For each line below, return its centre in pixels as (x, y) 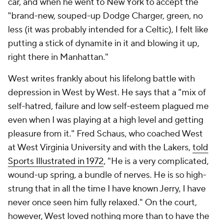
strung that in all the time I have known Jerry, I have (107, 189)
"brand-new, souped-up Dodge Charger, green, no (105, 16)
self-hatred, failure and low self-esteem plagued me (108, 106)
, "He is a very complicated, (156, 161)
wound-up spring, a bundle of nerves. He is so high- (107, 175)
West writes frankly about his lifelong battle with (101, 79)
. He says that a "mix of (162, 93)
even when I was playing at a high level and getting (106, 120)
